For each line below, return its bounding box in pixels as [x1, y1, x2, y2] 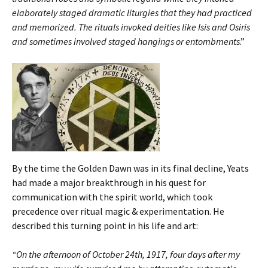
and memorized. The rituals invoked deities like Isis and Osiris [12, 21, 250, 33]
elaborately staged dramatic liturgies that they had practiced [12, 7, 252, 19]
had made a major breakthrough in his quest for [12, 176, 206, 189]
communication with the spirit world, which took [12, 191, 212, 203]
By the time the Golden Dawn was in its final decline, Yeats [12, 162, 249, 175]
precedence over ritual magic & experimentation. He [12, 205, 224, 218]
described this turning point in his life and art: [12, 220, 198, 232]
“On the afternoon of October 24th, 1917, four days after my [12, 248, 240, 261]
